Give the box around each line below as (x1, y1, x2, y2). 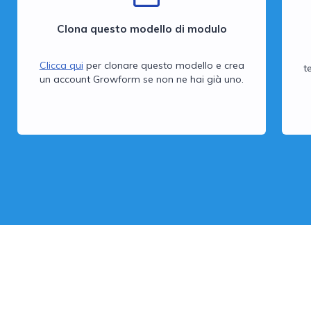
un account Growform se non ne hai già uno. (40, 72, 244, 85)
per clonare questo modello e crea (83, 58, 244, 72)
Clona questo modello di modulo (56, 22, 227, 35)
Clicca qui (39, 58, 83, 72)
